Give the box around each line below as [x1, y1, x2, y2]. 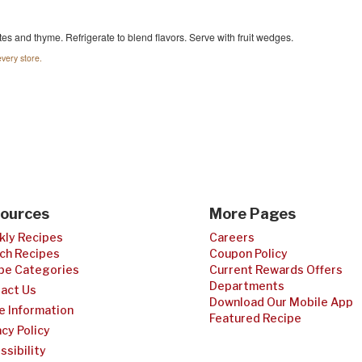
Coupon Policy [209, 246, 288, 260]
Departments [209, 279, 284, 293]
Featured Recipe [209, 311, 301, 325]
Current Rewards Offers [209, 263, 343, 276]
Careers [209, 230, 255, 244]
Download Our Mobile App [209, 295, 353, 309]
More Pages [209, 205, 296, 222]
